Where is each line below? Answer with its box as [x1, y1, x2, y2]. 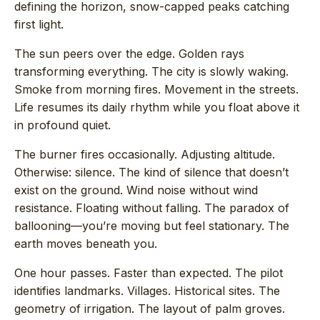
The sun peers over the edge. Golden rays [14, 46, 244, 61]
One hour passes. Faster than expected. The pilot [14, 266, 283, 280]
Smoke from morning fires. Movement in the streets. [14, 82, 299, 96]
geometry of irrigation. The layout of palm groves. [14, 301, 285, 316]
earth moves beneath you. [14, 236, 157, 251]
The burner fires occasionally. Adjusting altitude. [14, 147, 275, 161]
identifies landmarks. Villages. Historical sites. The [14, 284, 280, 298]
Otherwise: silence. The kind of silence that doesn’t [14, 165, 289, 179]
